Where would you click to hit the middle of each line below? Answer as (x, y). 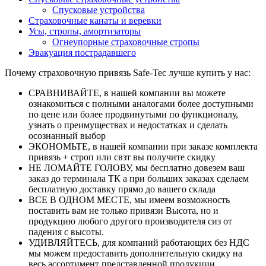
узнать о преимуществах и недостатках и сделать (128, 125)
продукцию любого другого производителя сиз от (130, 221)
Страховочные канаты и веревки (95, 20)
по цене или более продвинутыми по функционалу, (133, 114)
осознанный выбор (67, 135)
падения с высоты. (66, 232)
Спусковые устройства (99, 9)
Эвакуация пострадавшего (82, 52)
